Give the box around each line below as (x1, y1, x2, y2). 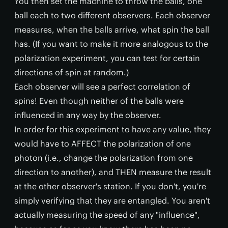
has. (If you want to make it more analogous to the (14, 39, 208, 49)
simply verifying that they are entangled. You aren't (14, 195, 210, 206)
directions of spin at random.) (14, 67, 129, 78)
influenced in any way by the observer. (14, 110, 161, 121)
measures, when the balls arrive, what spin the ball (14, 24, 209, 35)
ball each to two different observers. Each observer (14, 10, 210, 21)
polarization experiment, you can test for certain (14, 53, 200, 64)
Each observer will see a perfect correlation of (14, 81, 190, 92)
